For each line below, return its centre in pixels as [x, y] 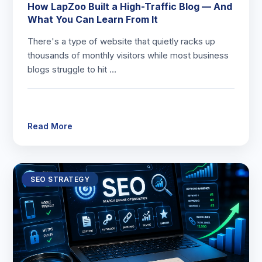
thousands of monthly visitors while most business [128, 55]
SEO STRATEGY [60, 179]
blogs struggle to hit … [72, 69]
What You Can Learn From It [93, 19]
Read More [50, 126]
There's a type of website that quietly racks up [122, 41]
